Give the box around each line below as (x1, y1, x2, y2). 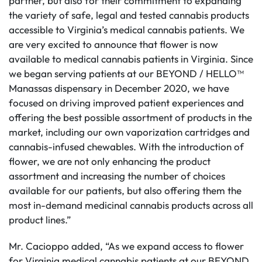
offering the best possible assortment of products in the (9, 111, 252, 123)
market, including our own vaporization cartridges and (9, 126, 250, 138)
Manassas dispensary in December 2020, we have (9, 82, 229, 94)
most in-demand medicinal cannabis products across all (9, 199, 253, 211)
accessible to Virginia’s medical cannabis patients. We (9, 23, 244, 36)
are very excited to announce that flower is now (9, 38, 218, 50)
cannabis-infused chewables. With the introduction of (9, 140, 244, 153)
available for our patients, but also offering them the (9, 184, 242, 196)
